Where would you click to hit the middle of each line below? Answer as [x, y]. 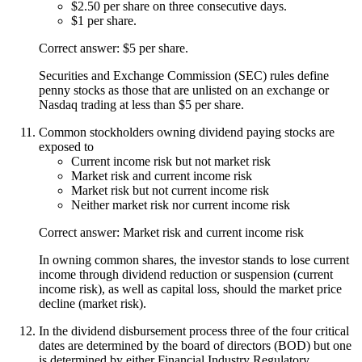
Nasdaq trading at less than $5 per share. [141, 104]
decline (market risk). [93, 303]
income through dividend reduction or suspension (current [186, 274]
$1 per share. [104, 20]
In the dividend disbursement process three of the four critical [194, 330]
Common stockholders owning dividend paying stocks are [187, 132]
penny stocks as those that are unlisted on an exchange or [184, 90]
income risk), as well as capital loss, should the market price [190, 288]
